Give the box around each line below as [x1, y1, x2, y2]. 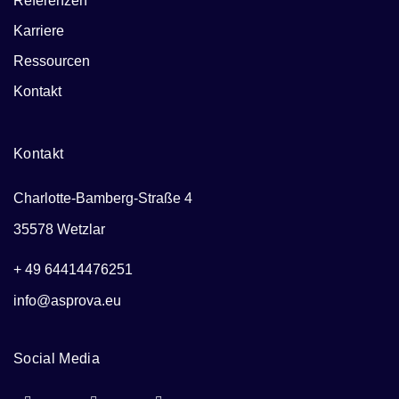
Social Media [13, 351, 100, 367]
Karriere [13, 23, 64, 39]
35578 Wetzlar [13, 222, 105, 238]
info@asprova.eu [13, 293, 121, 309]
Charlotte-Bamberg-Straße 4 [13, 191, 192, 207]
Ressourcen [13, 53, 90, 69]
